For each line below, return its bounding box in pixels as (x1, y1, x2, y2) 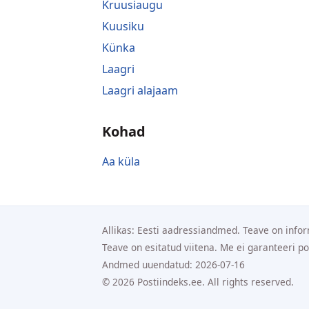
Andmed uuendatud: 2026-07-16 (102, 257, 245, 271)
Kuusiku (102, 18, 144, 34)
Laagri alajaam (102, 82, 178, 98)
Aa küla (102, 153, 140, 169)
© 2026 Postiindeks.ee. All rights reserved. (102, 275, 294, 288)
